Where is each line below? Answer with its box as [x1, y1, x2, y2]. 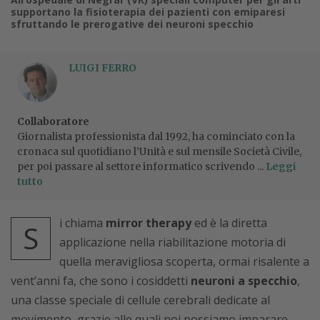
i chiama [59, 215, 106, 231]
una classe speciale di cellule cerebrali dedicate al [11, 292, 270, 308]
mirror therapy [106, 215, 191, 231]
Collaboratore [17, 115, 89, 128]
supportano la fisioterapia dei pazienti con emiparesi [11, 5, 285, 19]
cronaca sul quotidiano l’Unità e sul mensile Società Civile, [17, 145, 301, 158]
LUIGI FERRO [69, 61, 136, 74]
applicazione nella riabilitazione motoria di [59, 234, 286, 250]
